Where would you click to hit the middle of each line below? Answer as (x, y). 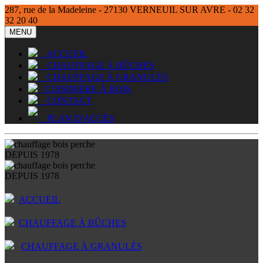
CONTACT (65, 101)
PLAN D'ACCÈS (76, 118)
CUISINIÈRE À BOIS (84, 89)
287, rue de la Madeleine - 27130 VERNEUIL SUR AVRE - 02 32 (129, 10)
